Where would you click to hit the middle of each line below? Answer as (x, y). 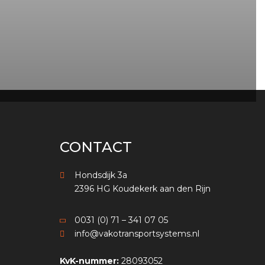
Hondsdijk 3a (101, 175)
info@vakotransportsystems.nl (137, 233)
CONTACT (96, 147)
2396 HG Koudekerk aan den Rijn (142, 188)
